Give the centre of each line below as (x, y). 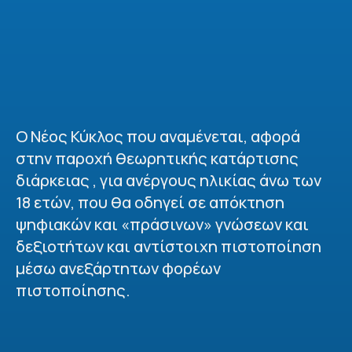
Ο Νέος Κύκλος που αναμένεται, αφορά (158, 136)
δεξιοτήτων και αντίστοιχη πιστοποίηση (169, 246)
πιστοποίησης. (73, 290)
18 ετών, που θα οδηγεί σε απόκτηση (150, 202)
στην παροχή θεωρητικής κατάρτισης (157, 158)
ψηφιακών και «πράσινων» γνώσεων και (162, 224)
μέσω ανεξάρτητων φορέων (118, 268)
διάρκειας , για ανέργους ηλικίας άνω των (169, 180)
